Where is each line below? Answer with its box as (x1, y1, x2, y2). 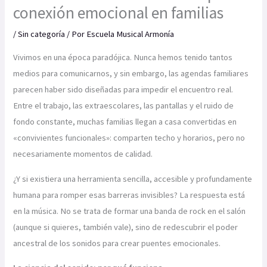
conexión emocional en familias (13, 2, 224, 23)
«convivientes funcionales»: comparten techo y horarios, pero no (13, 132, 246, 143)
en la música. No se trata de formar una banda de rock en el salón (13, 205, 246, 216)
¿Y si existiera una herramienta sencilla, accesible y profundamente (13, 173, 253, 184)
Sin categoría (18, 29, 66, 40)
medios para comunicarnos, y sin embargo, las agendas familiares (13, 67, 249, 79)
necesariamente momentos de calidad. (13, 148, 153, 159)
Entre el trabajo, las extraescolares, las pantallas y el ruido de (13, 100, 234, 111)
